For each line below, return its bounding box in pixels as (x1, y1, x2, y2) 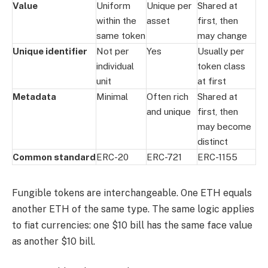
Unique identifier (13, 45, 87, 56)
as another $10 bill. (12, 235, 95, 247)
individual (96, 60, 134, 71)
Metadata (13, 91, 56, 102)
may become (197, 121, 251, 132)
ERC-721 (147, 151, 182, 162)
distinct (197, 136, 228, 147)
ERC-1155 (197, 151, 237, 162)
